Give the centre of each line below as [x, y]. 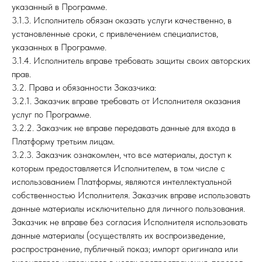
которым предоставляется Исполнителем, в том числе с [118, 168]
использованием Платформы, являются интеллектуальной [122, 182]
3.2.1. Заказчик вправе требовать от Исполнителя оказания [126, 101]
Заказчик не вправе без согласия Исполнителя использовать [130, 222]
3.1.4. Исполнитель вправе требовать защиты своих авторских [131, 61]
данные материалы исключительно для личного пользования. [128, 208]
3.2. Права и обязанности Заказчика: [84, 87]
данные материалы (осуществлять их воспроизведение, [118, 235]
